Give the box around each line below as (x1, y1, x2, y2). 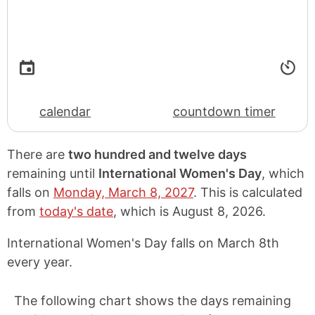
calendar (39, 104, 91, 119)
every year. (7, 255, 72, 269)
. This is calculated (193, 185, 302, 200)
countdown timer (172, 104, 276, 119)
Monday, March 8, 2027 (53, 185, 193, 200)
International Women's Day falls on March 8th (7, 236, 279, 250)
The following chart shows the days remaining (14, 293, 291, 308)
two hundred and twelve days (68, 147, 247, 162)
